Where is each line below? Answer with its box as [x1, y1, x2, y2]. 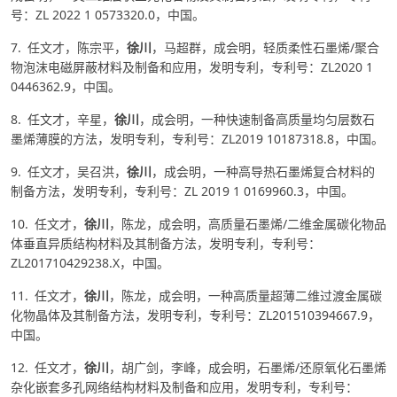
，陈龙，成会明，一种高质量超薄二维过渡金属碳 [109, 286, 382, 304]
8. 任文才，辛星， [11, 110, 114, 128]
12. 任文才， [11, 358, 84, 376]
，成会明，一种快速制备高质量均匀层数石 [139, 110, 375, 128]
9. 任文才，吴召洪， [11, 162, 127, 180]
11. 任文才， [11, 286, 84, 304]
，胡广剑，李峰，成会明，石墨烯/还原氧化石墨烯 [109, 358, 386, 376]
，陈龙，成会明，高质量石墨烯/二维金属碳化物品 [109, 214, 386, 232]
